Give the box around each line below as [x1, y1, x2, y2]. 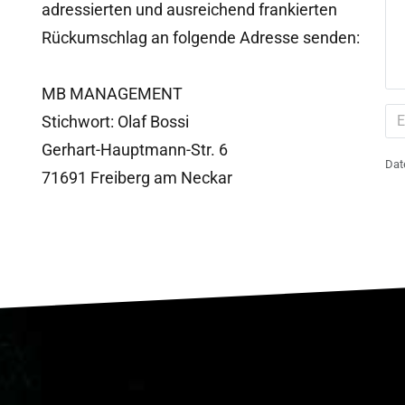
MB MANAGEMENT [42, 84, 183, 103]
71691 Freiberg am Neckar [42, 168, 232, 187]
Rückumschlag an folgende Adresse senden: [42, 28, 360, 47]
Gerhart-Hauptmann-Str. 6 [42, 140, 228, 159]
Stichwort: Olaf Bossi [42, 112, 189, 131]
